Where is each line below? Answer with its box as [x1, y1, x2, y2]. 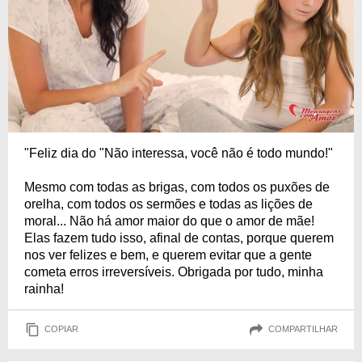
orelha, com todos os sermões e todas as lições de [24, 196, 313, 211]
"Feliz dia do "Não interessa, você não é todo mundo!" [24, 145, 333, 160]
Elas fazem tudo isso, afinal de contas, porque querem [24, 230, 334, 245]
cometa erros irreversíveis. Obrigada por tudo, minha [24, 264, 323, 279]
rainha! [24, 281, 64, 296]
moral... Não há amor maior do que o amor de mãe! [24, 213, 314, 228]
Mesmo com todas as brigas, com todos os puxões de [24, 179, 330, 194]
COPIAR [44, 324, 78, 335]
